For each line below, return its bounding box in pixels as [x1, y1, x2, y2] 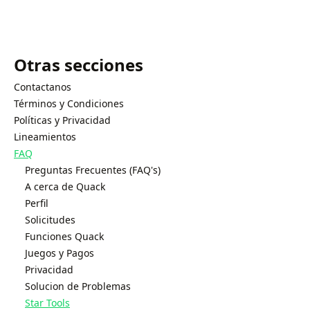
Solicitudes [25, 213, 75, 226]
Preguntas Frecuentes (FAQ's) [25, 163, 161, 176]
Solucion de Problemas [25, 280, 131, 293]
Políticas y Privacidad [14, 113, 111, 127]
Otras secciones [14, 53, 143, 76]
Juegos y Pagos [25, 246, 94, 259]
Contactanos [14, 80, 71, 93]
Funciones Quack [25, 230, 104, 243]
